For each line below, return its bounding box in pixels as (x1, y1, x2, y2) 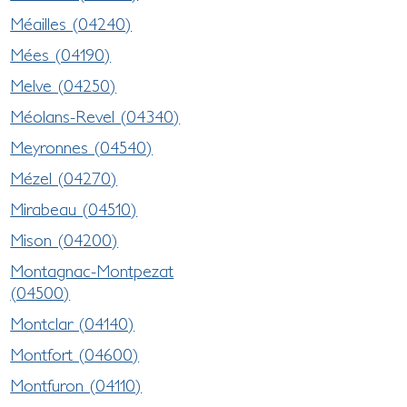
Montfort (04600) (10, 343, 140, 364)
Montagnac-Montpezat (10, 260, 174, 281)
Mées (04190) (10, 44, 112, 65)
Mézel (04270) (10, 167, 118, 188)
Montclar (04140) (10, 313, 135, 333)
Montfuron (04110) (10, 374, 143, 395)
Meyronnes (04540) (10, 136, 154, 157)
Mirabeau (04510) (10, 198, 138, 219)
